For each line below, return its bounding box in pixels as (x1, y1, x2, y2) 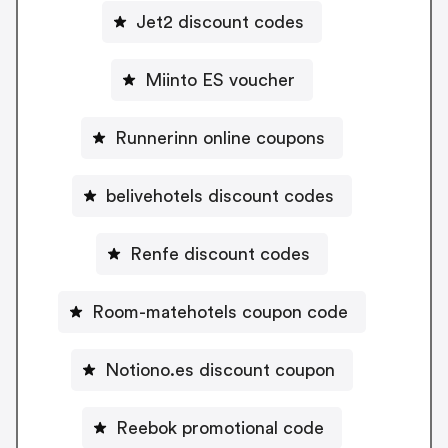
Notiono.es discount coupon (105, 360, 335, 379)
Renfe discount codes (130, 244, 310, 263)
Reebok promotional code (116, 418, 324, 437)
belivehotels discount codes (106, 186, 334, 205)
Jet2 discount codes (136, 12, 304, 31)
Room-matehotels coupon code (92, 302, 348, 321)
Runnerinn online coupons (115, 128, 325, 147)
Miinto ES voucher (145, 70, 295, 89)
